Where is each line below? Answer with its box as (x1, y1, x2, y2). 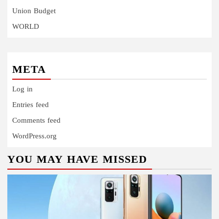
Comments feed (12, 116, 61, 126)
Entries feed (12, 101, 49, 110)
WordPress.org (12, 132, 57, 142)
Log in (12, 85, 33, 95)
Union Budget (12, 7, 56, 17)
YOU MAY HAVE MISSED (7, 153, 147, 167)
